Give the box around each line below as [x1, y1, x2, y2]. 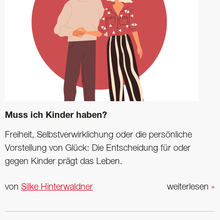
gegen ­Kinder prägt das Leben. [5, 158, 122, 166]
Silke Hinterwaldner [21, 183, 93, 192]
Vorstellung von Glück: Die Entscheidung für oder [5, 144, 191, 153]
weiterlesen [167, 183, 211, 192]
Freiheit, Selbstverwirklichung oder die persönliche [5, 131, 192, 139]
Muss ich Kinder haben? [5, 111, 107, 121]
